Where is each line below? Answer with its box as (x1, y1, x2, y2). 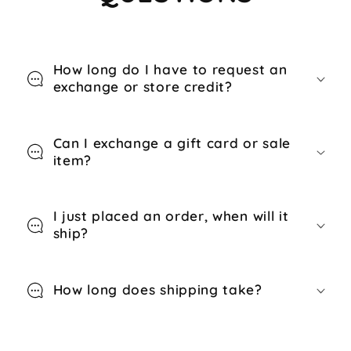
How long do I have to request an (52, 61, 288, 78)
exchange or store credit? (52, 78, 233, 96)
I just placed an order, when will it (52, 208, 289, 225)
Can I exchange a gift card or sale (52, 134, 291, 151)
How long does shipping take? (52, 280, 262, 298)
